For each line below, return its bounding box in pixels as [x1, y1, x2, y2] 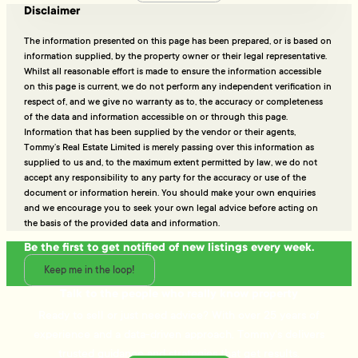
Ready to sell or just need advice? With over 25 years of [38, 307, 320, 322]
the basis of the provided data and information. [24, 217, 221, 229]
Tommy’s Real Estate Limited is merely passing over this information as [24, 141, 315, 153]
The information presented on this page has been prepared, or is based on [24, 35, 332, 47]
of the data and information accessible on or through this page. [24, 111, 288, 123]
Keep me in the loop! [44, 264, 136, 277]
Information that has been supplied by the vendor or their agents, [24, 126, 296, 138]
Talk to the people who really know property [60, 286, 298, 302]
